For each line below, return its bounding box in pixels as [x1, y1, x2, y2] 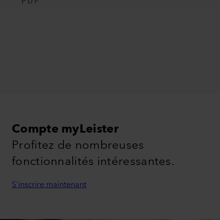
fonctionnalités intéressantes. [12, 151, 174, 172]
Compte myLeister [12, 119, 119, 139]
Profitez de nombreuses [12, 135, 144, 156]
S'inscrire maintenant [12, 178, 86, 192]
